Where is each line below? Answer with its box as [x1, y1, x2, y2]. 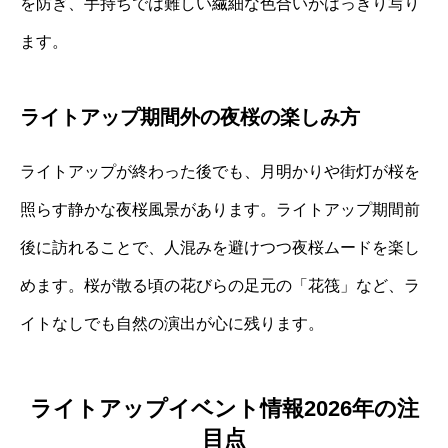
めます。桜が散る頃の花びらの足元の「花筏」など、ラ [20, 277, 420, 295]
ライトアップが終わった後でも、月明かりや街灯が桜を [20, 163, 420, 181]
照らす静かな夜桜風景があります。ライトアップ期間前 [20, 201, 420, 219]
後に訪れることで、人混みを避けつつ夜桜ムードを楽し [20, 239, 420, 257]
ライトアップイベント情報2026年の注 [29, 395, 419, 421]
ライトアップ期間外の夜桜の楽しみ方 [20, 106, 360, 129]
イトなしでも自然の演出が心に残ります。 [20, 315, 324, 333]
